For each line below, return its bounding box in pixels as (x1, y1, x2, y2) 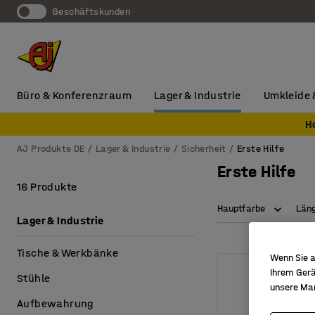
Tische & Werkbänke (17, 246, 119, 259)
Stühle (17, 271, 51, 285)
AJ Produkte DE (17, 143, 85, 155)
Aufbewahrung (17, 297, 94, 310)
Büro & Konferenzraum (17, 89, 131, 102)
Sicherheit (181, 143, 226, 155)
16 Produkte (17, 180, 77, 193)
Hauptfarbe (217, 202, 265, 214)
